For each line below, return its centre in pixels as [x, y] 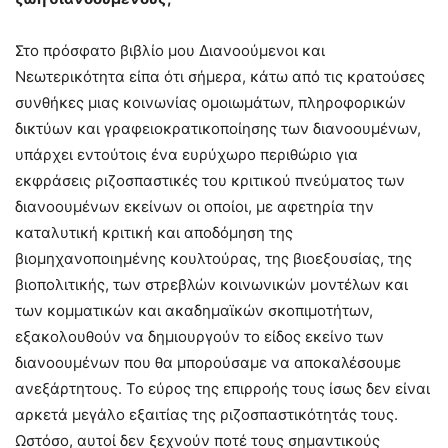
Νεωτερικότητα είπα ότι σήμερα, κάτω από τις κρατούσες [220, 77]
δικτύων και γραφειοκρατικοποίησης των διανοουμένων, [218, 129]
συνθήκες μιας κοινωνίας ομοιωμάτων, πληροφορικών [210, 103]
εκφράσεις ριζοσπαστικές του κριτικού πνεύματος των [210, 181]
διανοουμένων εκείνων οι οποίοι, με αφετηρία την [194, 207]
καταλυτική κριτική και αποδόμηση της [154, 233]
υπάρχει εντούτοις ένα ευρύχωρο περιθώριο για [186, 155]
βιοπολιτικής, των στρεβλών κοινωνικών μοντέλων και [211, 285]
